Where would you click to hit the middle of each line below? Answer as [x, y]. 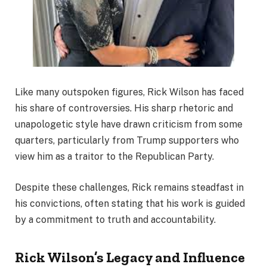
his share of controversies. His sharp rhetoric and [124, 108]
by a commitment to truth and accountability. [115, 219]
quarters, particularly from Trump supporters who [127, 141]
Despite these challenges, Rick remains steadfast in [129, 187]
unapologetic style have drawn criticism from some [129, 125]
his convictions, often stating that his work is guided [130, 203]
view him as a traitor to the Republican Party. [114, 157]
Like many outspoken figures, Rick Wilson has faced [129, 92]
